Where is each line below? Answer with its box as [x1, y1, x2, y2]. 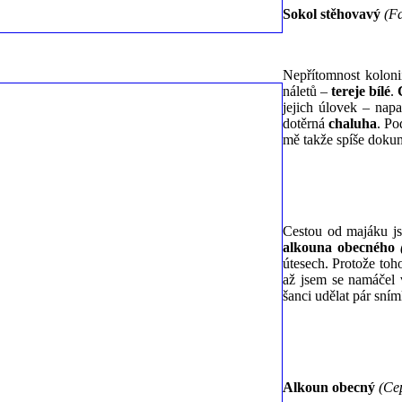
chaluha [328, 115, 378, 131]
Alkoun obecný [283, 379, 375, 395]
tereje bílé [331, 83, 390, 99]
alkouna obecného [283, 239, 395, 255]
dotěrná [283, 115, 329, 131]
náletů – [283, 83, 331, 99]
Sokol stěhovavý [283, 5, 380, 22]
